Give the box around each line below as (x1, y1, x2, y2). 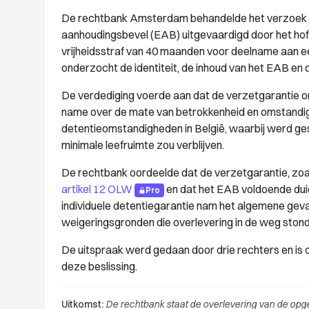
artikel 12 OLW (61, 182, 132, 196)
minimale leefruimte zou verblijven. (61, 138, 224, 152)
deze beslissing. (61, 259, 137, 273)
